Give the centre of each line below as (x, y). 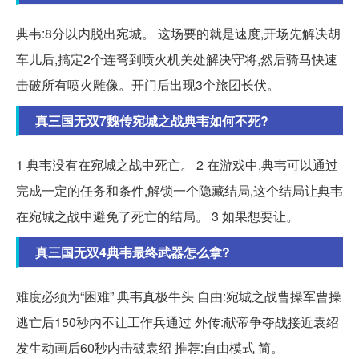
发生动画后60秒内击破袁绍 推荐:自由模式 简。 (150, 348)
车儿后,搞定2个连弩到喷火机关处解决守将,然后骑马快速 (177, 59)
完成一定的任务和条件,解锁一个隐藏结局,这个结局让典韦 (179, 191)
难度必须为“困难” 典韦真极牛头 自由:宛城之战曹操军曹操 (179, 296)
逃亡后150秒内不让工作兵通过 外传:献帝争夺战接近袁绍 (177, 322)
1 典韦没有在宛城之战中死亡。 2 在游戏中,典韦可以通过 (177, 165)
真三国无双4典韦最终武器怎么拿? (133, 252)
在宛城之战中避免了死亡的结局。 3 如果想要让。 (157, 216)
